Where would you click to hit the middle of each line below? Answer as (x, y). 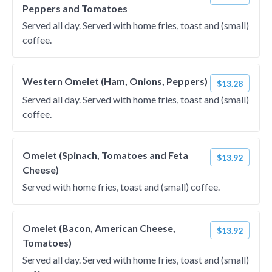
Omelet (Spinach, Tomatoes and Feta (105, 155)
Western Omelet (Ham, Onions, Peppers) (115, 81)
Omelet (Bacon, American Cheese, (99, 228)
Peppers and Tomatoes (75, 8)
